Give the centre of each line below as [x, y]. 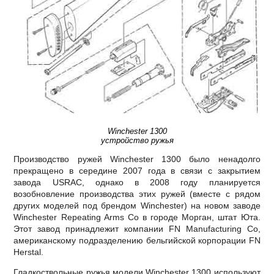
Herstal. [29, 252]
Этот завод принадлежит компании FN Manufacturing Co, [137, 229]
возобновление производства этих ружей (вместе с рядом [137, 194]
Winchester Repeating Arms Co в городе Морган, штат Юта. [137, 217]
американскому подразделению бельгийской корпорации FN [137, 241]
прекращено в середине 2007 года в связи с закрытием [137, 171]
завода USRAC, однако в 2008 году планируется [137, 183]
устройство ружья [137, 141]
